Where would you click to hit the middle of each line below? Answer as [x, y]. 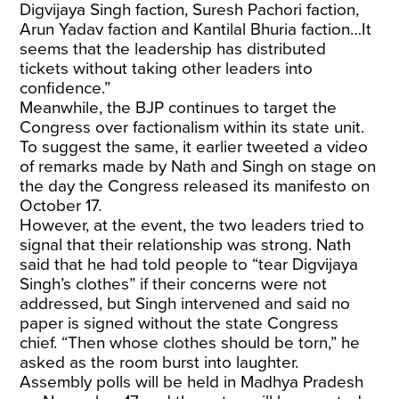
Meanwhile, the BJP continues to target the [179, 108]
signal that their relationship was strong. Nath [186, 245]
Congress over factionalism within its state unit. [192, 127]
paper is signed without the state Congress [179, 323]
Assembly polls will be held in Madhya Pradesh [192, 382]
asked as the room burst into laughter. [162, 362]
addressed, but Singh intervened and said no [185, 304]
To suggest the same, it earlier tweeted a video [194, 147]
